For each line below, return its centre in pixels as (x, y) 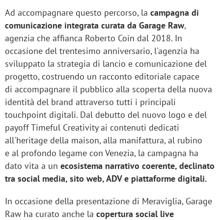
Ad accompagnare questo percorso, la (78, 13)
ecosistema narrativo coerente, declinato (137, 166)
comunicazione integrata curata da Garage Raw (95, 26)
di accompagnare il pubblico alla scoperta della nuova (109, 89)
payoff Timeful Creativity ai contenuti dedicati (92, 128)
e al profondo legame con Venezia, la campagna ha (102, 153)
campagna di (175, 13)
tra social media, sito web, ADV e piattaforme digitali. (106, 179)
